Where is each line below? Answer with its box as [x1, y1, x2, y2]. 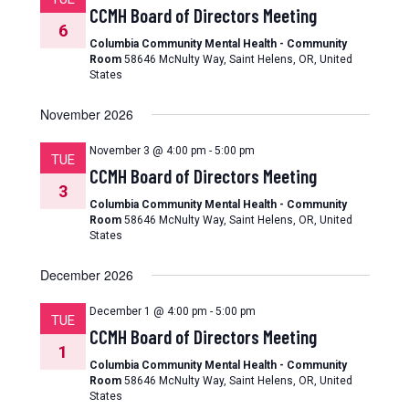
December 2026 [39, 266, 133, 284]
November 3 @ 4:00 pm [89, 144, 206, 157]
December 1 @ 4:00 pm [89, 305, 207, 318]
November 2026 [39, 105, 133, 123]
